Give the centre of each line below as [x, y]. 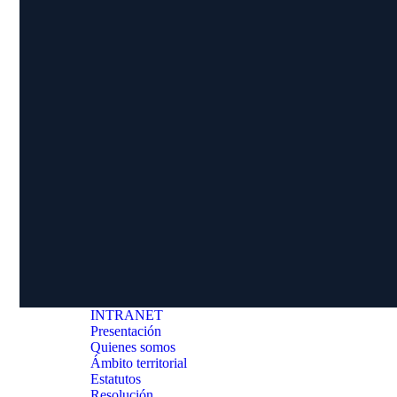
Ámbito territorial [139, 362]
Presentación [126, 331]
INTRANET [127, 315]
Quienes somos [133, 346]
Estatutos [116, 378]
